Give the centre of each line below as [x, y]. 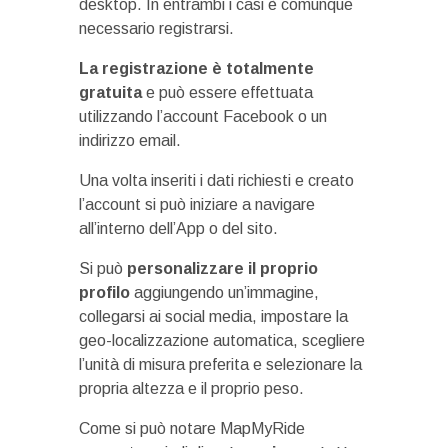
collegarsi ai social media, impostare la [213, 317]
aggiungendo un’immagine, [224, 293]
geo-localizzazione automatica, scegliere [222, 341]
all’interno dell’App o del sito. [178, 229]
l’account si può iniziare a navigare [197, 205]
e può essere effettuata [229, 93]
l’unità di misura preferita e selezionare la [220, 365]
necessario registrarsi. [156, 29]
